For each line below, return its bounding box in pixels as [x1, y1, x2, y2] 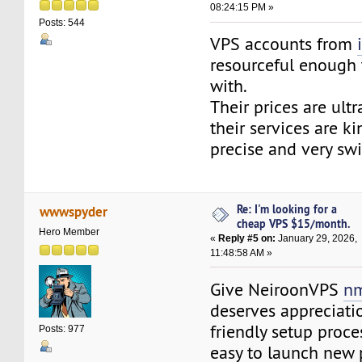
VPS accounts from [210, 33, 358, 56]
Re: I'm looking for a [237, 200, 338, 217]
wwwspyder [39, 202, 107, 221]
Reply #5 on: [218, 232, 276, 244]
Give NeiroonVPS [210, 278, 344, 301]
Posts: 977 [39, 323, 86, 335]
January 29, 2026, [276, 232, 358, 244]
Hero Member [39, 225, 100, 238]
